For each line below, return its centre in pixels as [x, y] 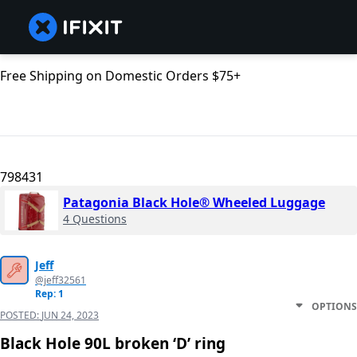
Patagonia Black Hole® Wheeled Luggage [194, 203]
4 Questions [95, 219]
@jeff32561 [61, 280]
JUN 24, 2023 [70, 316]
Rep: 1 [49, 294]
